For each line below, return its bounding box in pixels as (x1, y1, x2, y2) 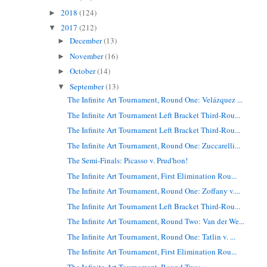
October (70, 66, 98, 77)
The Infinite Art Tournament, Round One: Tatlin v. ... (67, 231, 236, 242)
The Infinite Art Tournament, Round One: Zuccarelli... (67, 139, 241, 151)
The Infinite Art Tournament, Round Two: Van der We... (67, 216, 245, 227)
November (70, 50, 105, 61)
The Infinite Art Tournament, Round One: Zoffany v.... (67, 185, 241, 197)
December (70, 35, 104, 46)
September (70, 80, 106, 92)
